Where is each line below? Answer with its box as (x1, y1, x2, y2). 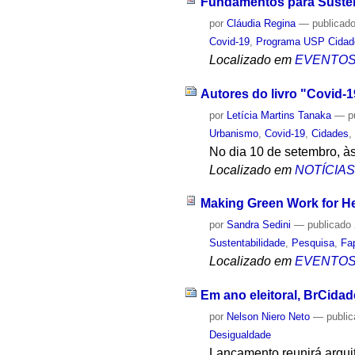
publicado (307, 219, 352, 231)
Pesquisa (292, 237, 335, 250)
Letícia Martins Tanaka (227, 109, 332, 121)
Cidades (311, 127, 349, 139)
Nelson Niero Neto (227, 311, 311, 323)
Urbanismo (209, 127, 259, 139)
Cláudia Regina (227, 17, 296, 29)
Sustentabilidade (209, 237, 286, 250)
